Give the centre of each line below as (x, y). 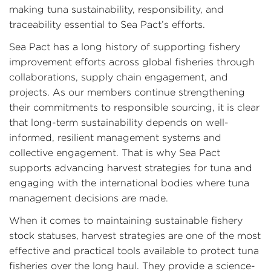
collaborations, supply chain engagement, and (119, 77)
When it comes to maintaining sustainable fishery (126, 220)
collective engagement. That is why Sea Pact (115, 153)
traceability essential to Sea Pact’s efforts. (107, 24)
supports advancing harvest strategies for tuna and (131, 168)
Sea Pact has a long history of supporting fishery (125, 47)
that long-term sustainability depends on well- (119, 122)
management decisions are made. (89, 198)
